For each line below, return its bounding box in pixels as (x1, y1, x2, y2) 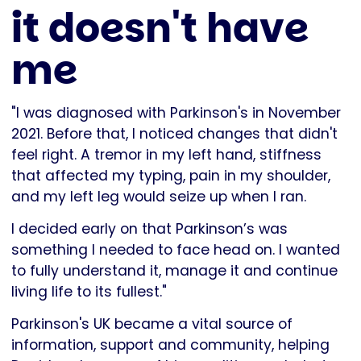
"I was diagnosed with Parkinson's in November (11, 103, 341, 123)
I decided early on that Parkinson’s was (11, 219, 288, 239)
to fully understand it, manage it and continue (11, 261, 338, 281)
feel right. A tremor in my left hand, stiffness (11, 145, 322, 165)
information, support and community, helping (11, 335, 330, 355)
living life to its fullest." (11, 282, 167, 302)
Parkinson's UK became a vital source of (11, 314, 293, 334)
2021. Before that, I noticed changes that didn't (11, 124, 338, 144)
